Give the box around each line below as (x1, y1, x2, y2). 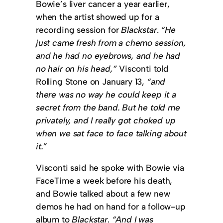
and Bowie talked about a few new (36, 188, 170, 199)
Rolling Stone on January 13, (36, 76, 147, 87)
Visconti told (116, 63, 169, 74)
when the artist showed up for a (36, 11, 159, 22)
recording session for (36, 24, 121, 35)
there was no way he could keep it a (36, 89, 176, 100)
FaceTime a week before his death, (36, 175, 173, 186)
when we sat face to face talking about (36, 127, 187, 138)
